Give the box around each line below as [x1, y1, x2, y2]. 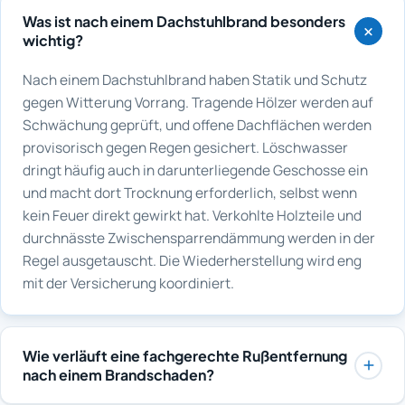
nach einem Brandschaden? [23, 365, 214, 385]
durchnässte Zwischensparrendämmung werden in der [23, 228, 375, 249]
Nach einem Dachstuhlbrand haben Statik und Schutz [23, 70, 367, 90]
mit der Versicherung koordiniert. [23, 273, 234, 294]
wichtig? [23, 31, 83, 51]
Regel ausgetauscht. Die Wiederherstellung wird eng [23, 250, 362, 271]
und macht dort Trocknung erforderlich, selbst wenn [23, 183, 357, 203]
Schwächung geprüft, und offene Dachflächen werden [23, 115, 372, 136]
